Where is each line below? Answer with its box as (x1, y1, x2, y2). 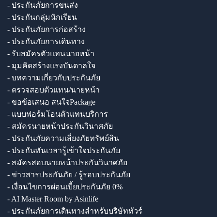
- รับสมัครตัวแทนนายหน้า (7, 49, 94, 58)
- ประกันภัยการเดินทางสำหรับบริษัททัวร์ (7, 206, 142, 215)
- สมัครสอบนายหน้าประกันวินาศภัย (7, 158, 127, 167)
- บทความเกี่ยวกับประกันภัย (7, 73, 100, 82)
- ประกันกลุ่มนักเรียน (7, 13, 77, 21)
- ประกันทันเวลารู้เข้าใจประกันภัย (7, 146, 120, 155)
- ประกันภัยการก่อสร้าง (7, 25, 86, 33)
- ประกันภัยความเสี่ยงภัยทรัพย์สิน (7, 134, 119, 142)
